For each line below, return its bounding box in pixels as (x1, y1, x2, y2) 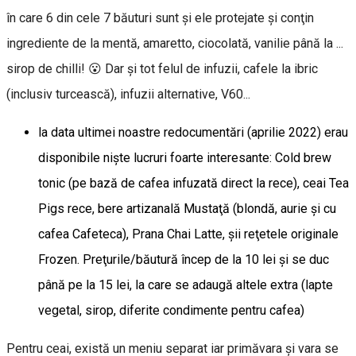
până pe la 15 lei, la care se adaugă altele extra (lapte (38, 277, 333, 292)
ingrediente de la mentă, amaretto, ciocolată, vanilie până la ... (6, 35, 343, 51)
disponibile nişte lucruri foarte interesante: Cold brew (38, 149, 331, 165)
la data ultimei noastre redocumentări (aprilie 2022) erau (38, 124, 348, 140)
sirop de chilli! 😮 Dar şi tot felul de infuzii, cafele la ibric (6, 60, 318, 76)
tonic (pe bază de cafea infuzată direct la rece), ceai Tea (38, 175, 349, 191)
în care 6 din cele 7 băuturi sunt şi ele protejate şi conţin (6, 10, 314, 25)
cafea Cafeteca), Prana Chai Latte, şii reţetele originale (38, 226, 339, 242)
